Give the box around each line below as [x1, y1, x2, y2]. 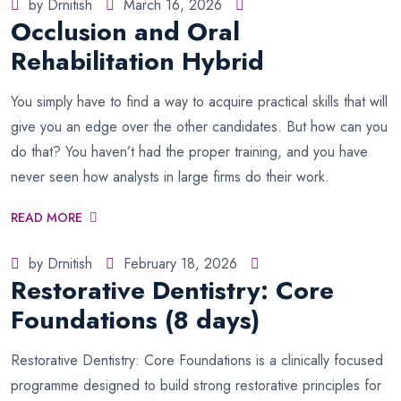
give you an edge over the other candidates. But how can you [11, 116, 388, 137]
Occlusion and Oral [11, 13, 240, 50]
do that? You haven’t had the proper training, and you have [11, 141, 368, 162]
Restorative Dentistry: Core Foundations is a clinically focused [11, 350, 383, 371]
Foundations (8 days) [11, 302, 260, 338]
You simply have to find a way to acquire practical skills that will [11, 91, 388, 112]
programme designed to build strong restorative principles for [11, 375, 381, 396]
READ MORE [11, 209, 82, 226]
